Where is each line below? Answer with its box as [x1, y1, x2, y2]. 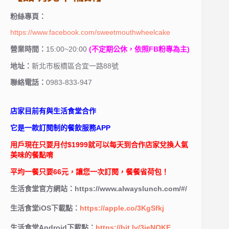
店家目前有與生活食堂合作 [10, 107, 96, 116]
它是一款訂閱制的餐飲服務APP [10, 124, 110, 132]
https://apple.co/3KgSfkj [80, 203, 164, 212]
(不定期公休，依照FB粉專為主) [89, 44, 190, 53]
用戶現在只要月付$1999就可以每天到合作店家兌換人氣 [10, 140, 188, 149]
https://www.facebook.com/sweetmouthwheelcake [10, 28, 170, 36]
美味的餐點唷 [10, 150, 53, 159]
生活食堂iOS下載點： [10, 203, 80, 212]
